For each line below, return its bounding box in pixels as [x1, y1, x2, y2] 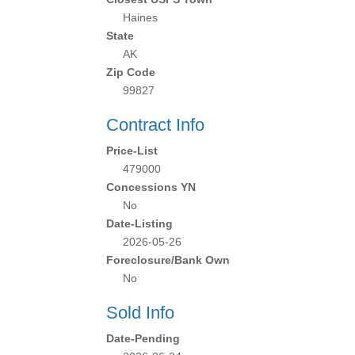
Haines [123, 11, 158, 24]
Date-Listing [106, 217, 174, 230]
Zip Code [106, 66, 156, 78]
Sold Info [106, 303, 175, 323]
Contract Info [106, 115, 205, 135]
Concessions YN [106, 181, 197, 193]
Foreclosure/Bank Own [106, 254, 231, 266]
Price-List [106, 144, 158, 157]
